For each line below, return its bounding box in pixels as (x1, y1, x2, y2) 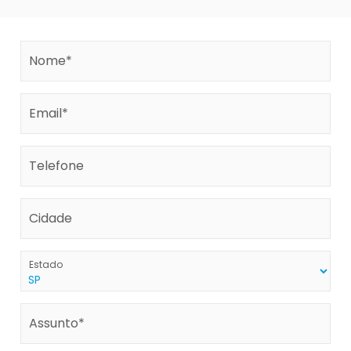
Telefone (29, 157, 84, 175)
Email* (29, 104, 68, 123)
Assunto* (29, 314, 85, 333)
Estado (29, 258, 63, 272)
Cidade (29, 209, 72, 228)
